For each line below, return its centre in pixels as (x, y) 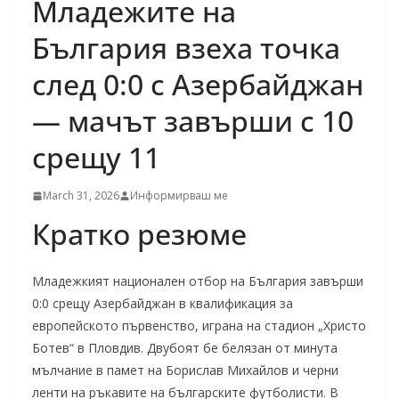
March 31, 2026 (81, 195)
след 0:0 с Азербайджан (198, 84)
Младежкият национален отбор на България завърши (198, 281)
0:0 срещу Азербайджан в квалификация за (163, 303)
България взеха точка (186, 48)
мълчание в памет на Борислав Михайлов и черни (185, 370)
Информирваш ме (179, 195)
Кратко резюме (139, 234)
